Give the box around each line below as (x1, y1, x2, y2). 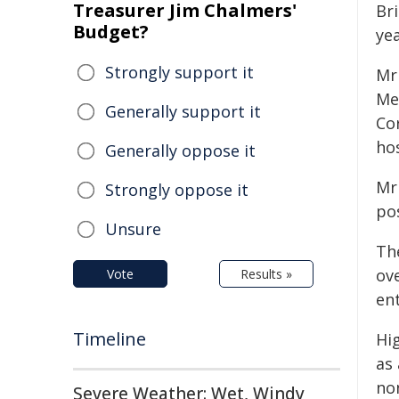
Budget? (73, 20, 149, 44)
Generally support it (105, 101, 261, 122)
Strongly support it (105, 61, 254, 83)
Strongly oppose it (105, 179, 248, 200)
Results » (240, 265, 292, 282)
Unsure (105, 218, 161, 240)
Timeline (73, 327, 146, 351)
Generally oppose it (105, 140, 256, 161)
